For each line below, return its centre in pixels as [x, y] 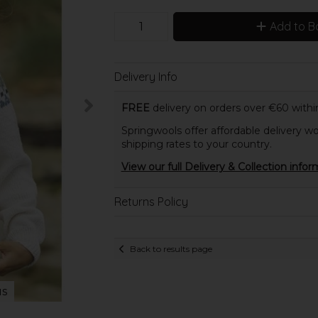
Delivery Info [146, 76]
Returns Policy [151, 202]
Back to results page [171, 248]
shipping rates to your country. [196, 144]
